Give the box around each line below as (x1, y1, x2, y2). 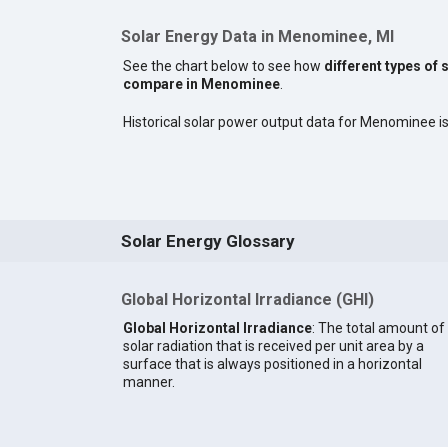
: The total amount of (311, 319, 445, 336)
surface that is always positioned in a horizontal (122, 355, 422, 372)
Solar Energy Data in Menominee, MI (120, 27, 394, 47)
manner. (122, 373, 175, 390)
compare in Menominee (122, 76, 280, 93)
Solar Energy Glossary (120, 231, 295, 252)
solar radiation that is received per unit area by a (122, 337, 424, 354)
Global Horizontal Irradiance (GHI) (120, 290, 374, 310)
